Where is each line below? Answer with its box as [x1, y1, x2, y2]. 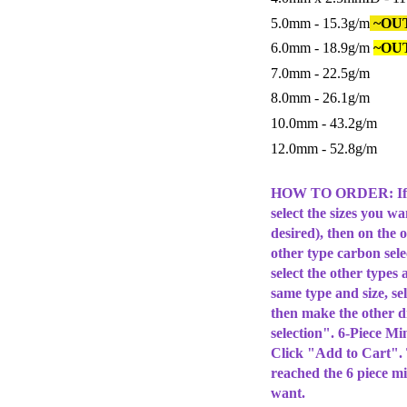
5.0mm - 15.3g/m [271, 15, 370, 31]
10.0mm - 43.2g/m [271, 114, 377, 131]
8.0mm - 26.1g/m [271, 90, 370, 106]
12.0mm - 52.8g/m [271, 140, 377, 156]
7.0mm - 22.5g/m [271, 65, 370, 81]
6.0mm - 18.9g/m [271, 40, 373, 56]
